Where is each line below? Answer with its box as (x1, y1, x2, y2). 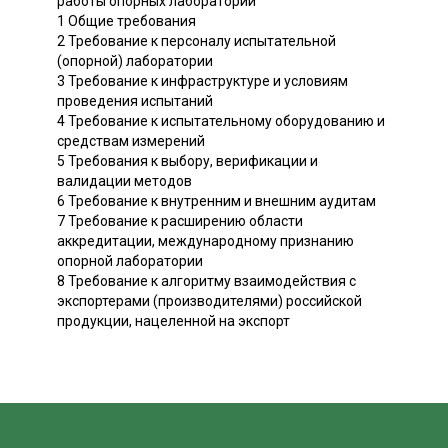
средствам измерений (57, 133, 205, 150)
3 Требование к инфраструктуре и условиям (57, 73, 348, 90)
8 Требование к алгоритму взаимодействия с (57, 273, 356, 290)
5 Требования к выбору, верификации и (57, 153, 318, 170)
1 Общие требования (57, 13, 196, 30)
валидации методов (57, 173, 192, 190)
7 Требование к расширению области (57, 213, 303, 230)
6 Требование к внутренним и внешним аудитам (57, 193, 376, 210)
